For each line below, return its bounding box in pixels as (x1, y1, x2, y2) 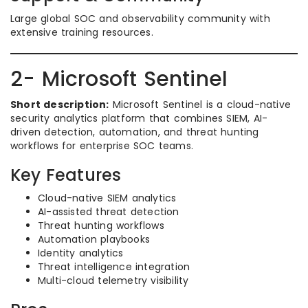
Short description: (10, 98, 109, 111)
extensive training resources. (10, 25, 153, 39)
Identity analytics (38, 246, 124, 260)
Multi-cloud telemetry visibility (38, 274, 189, 287)
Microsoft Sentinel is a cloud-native (109, 98, 291, 111)
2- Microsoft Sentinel (10, 65, 228, 93)
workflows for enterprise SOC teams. (10, 139, 193, 153)
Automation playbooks (38, 232, 150, 246)
